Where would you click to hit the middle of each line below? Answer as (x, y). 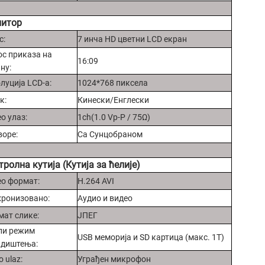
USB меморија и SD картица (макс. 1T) (151, 237)
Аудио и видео (105, 198)
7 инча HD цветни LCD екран (132, 39)
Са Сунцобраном (110, 134)
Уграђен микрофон (114, 259)
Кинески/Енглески (113, 100)
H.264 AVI (96, 181)
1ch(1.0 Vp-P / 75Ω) (114, 117)
